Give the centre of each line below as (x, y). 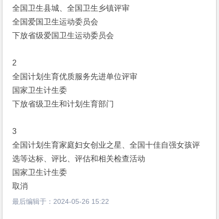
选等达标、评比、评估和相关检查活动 (79, 159)
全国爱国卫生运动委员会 (55, 22)
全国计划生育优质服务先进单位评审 (75, 77)
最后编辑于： (33, 201)
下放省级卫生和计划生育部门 (63, 104)
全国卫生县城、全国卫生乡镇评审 (71, 8)
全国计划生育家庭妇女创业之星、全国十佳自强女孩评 (106, 145)
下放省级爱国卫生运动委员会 (63, 35)
